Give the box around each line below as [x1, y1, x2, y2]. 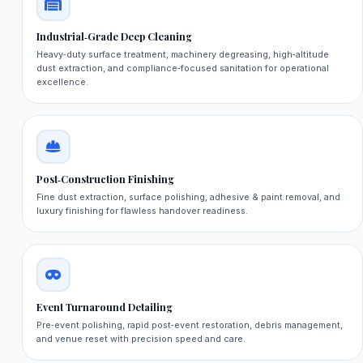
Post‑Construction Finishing [36, 172, 174, 186]
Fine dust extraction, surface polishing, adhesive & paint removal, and [36, 190, 340, 203]
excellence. [36, 76, 88, 88]
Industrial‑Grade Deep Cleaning [36, 30, 192, 44]
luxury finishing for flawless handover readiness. [36, 204, 248, 216]
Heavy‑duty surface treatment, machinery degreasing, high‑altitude [36, 49, 329, 61]
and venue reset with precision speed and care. [36, 333, 246, 345]
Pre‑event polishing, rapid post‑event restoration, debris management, [36, 319, 343, 331]
